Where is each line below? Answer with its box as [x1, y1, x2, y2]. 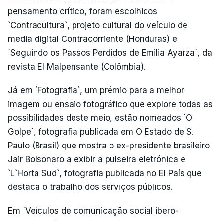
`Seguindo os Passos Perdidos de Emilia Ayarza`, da [8, 48, 212, 58]
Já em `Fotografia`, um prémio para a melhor [8, 85, 184, 95]
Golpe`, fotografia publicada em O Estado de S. [8, 127, 194, 137]
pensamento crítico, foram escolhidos [8, 6, 157, 16]
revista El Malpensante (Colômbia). [8, 62, 146, 72]
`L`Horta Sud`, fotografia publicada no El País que [8, 168, 202, 178]
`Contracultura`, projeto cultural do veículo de [8, 20, 187, 30]
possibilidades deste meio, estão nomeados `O [8, 113, 192, 123]
